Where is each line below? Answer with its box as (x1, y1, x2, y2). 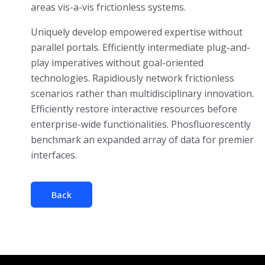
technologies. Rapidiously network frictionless (31, 72, 234, 85)
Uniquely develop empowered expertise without (31, 25, 243, 38)
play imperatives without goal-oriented (31, 56, 203, 69)
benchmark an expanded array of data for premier (31, 133, 254, 146)
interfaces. (31, 148, 77, 161)
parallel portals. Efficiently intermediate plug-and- (31, 41, 250, 54)
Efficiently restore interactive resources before (31, 102, 237, 115)
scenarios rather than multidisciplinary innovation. (31, 87, 254, 100)
